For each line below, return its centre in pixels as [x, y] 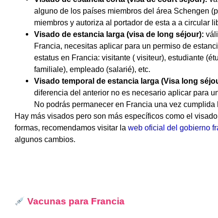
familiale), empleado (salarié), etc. [92, 69]
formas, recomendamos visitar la [70, 127]
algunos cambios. [45, 139]
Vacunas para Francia [75, 201]
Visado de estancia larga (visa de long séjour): [119, 34]
